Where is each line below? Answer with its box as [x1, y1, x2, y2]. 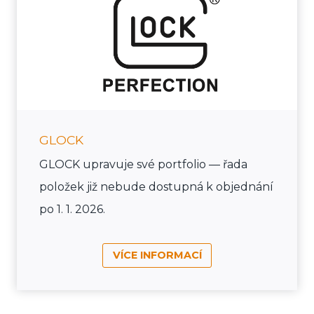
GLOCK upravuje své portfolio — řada [39, 158, 247, 172]
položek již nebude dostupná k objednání [39, 180, 273, 194]
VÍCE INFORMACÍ [112, 248, 202, 261]
